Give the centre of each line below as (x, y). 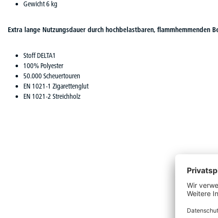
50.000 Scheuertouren (52, 76)
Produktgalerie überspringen (44, 182)
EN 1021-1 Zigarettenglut (56, 86)
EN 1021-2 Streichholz (52, 96)
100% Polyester (43, 65)
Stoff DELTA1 (40, 55)
